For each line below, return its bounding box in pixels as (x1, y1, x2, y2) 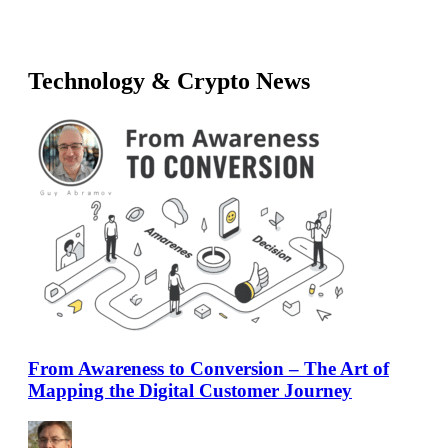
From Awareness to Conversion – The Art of (28, 357, 389, 379)
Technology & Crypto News (28, 68, 310, 95)
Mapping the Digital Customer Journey (28, 379, 352, 401)
